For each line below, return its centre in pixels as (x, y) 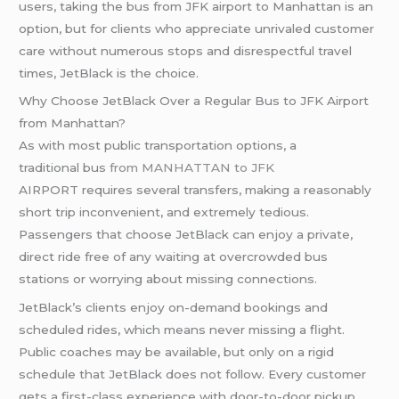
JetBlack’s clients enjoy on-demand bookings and (174, 308)
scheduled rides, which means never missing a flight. (182, 330)
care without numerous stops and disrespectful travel (186, 50)
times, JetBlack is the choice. (109, 73)
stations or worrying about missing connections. (168, 279)
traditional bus (65, 168)
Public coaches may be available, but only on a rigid (177, 352)
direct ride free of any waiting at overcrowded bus (174, 257)
